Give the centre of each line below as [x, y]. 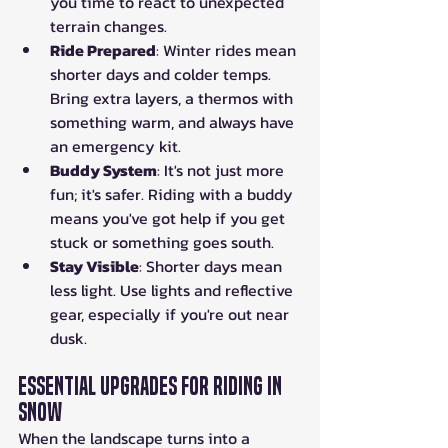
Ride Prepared [103, 49]
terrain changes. [108, 25]
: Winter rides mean [228, 49]
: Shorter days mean [212, 265]
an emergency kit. [115, 145]
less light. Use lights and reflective [173, 289]
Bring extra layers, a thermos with [173, 97]
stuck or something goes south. [162, 241]
